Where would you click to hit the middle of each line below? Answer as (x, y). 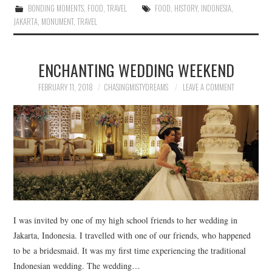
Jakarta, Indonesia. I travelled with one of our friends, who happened (132, 236)
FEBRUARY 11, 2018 (65, 87)
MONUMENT (58, 22)
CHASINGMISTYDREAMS (136, 87)
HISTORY (185, 8)
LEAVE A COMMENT (208, 87)
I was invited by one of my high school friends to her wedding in (126, 220)
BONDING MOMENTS (56, 8)
